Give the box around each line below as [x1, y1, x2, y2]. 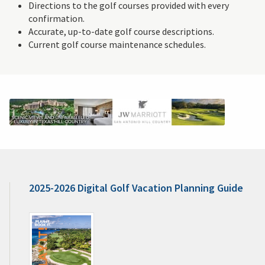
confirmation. [28, 12, 85, 25]
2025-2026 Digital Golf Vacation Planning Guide [29, 181, 243, 195]
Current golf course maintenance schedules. [28, 38, 206, 51]
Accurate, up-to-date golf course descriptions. [28, 25, 214, 38]
